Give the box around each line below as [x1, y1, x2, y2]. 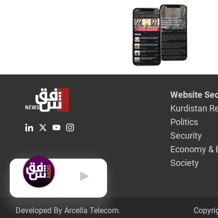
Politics [170, 117, 199, 127]
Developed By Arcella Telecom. [16, 205, 121, 215]
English [32, 167, 56, 176]
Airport [181, 3, 207, 14]
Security [170, 130, 202, 141]
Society [170, 158, 200, 168]
